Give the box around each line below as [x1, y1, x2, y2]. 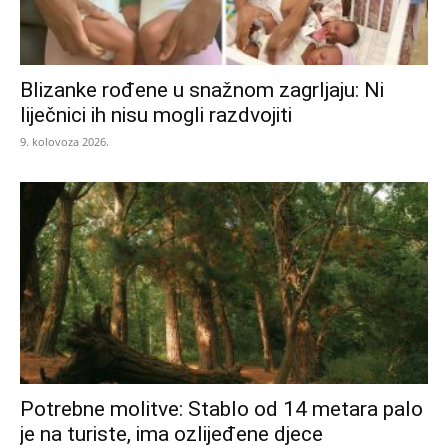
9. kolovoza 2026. [20, 134, 109, 150]
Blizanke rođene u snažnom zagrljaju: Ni [20, 78, 384, 103]
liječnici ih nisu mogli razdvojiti [20, 103, 292, 128]
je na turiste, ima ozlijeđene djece [20, 421, 323, 446]
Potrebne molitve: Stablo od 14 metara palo [20, 396, 423, 421]
